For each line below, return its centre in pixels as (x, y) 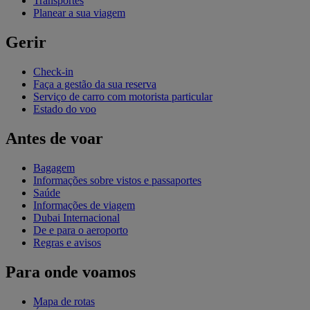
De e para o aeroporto (81, 230)
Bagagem (54, 168)
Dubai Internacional (76, 218)
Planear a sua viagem (79, 13)
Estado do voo (65, 109)
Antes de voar (54, 139)
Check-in (53, 72)
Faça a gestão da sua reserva (95, 84)
